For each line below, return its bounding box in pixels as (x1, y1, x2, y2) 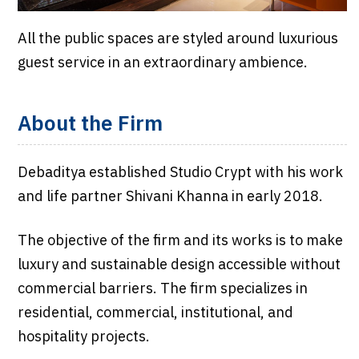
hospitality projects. (17, 325, 150, 349)
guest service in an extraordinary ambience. (17, 50, 308, 75)
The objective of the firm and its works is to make (17, 228, 343, 253)
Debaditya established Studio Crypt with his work (17, 160, 343, 185)
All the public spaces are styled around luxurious (17, 26, 338, 51)
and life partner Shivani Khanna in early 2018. (17, 184, 323, 209)
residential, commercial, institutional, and (17, 301, 293, 325)
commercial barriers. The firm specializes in (17, 276, 308, 301)
